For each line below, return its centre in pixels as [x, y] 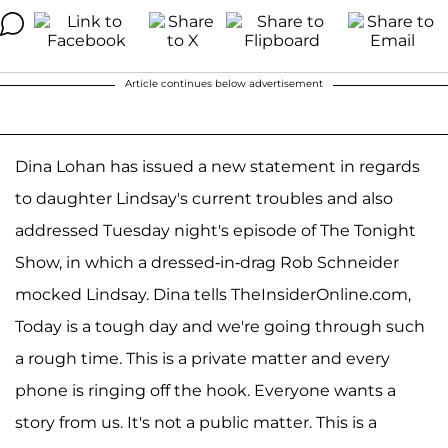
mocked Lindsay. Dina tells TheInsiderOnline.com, [213, 294]
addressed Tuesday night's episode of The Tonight [215, 230]
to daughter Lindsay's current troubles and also [204, 198]
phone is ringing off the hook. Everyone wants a [205, 390]
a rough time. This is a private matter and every [202, 358]
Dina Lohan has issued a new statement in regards [217, 166]
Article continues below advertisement [224, 83]
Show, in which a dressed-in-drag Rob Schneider [207, 262]
